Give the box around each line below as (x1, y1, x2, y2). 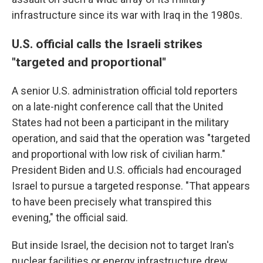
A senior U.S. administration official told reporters (12, 85, 238, 97)
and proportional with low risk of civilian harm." (12, 148, 225, 160)
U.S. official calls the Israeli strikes (12, 36, 203, 51)
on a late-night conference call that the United (12, 100, 223, 113)
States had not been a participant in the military (12, 116, 229, 129)
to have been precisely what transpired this (12, 195, 212, 208)
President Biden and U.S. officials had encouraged (12, 164, 241, 176)
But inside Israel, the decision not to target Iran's (12, 239, 234, 251)
